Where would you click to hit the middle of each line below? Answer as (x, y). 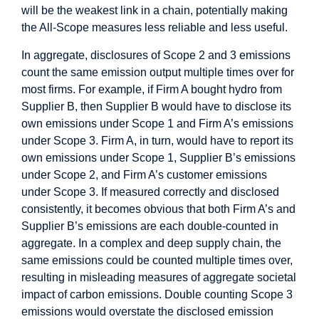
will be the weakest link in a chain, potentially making (155, 11)
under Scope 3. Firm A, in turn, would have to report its (157, 140)
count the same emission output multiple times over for (158, 72)
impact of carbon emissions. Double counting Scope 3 (157, 294)
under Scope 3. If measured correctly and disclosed (150, 192)
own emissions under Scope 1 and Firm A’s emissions (157, 123)
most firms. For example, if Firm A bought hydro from (152, 89)
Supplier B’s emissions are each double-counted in (150, 226)
